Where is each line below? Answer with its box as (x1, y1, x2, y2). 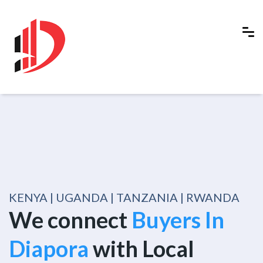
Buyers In (131, 206, 224, 233)
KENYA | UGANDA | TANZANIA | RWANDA (9, 190, 240, 204)
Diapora (9, 235, 93, 262)
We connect (9, 206, 131, 233)
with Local (93, 235, 194, 262)
